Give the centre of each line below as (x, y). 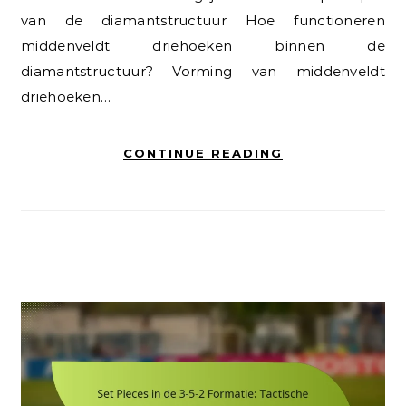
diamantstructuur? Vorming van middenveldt (203, 71)
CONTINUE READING (203, 153)
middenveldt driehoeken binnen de (203, 45)
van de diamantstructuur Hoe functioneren (203, 20)
